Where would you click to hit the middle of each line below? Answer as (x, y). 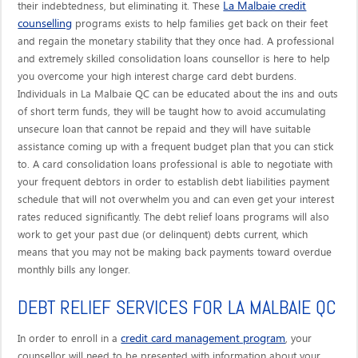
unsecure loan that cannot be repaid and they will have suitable (165, 129)
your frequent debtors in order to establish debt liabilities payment (174, 182)
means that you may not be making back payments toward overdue (175, 252)
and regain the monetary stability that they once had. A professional (176, 41)
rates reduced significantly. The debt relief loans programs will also (174, 217)
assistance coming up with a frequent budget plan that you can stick (176, 147)
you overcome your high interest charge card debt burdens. (157, 76)
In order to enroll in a (70, 338)
